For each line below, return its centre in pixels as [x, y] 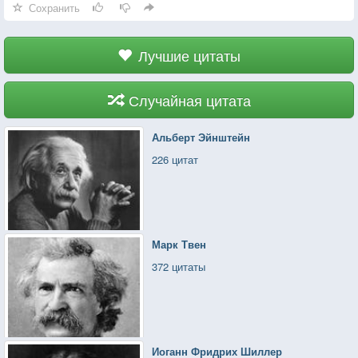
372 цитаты [179, 266]
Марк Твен [179, 244]
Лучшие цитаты [189, 55]
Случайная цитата [189, 99]
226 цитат [175, 159]
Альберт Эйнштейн [201, 137]
